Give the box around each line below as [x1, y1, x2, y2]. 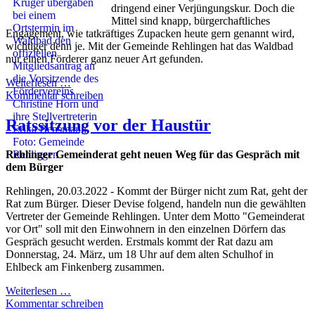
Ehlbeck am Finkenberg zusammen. [6, 261, 165, 274]
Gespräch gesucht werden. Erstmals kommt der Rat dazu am [6, 236, 273, 248]
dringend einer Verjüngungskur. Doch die [111, 1, 295, 14]
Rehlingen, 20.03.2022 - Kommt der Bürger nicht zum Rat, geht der [6, 185, 307, 198]
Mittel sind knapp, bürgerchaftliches [111, 14, 270, 27]
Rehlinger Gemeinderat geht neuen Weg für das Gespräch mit [6, 148, 300, 161]
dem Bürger [6, 161, 63, 174]
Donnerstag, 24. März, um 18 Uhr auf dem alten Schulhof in [6, 248, 274, 261]
